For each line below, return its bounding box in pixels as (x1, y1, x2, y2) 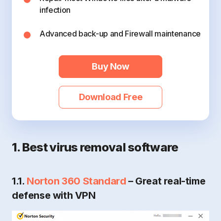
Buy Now (92, 61, 129, 72)
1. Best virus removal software (12, 140, 179, 154)
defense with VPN (12, 189, 96, 201)
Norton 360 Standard (27, 175, 126, 187)
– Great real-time (126, 175, 206, 187)
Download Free (78, 92, 143, 102)
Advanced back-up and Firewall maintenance (39, 29, 201, 38)
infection (39, 5, 71, 15)
